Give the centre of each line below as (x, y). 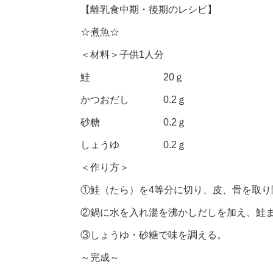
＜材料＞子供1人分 (122, 54)
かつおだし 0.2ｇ (133, 99)
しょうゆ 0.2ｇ (133, 144)
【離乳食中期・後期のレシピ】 (149, 9)
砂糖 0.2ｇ (133, 122)
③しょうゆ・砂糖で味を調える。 (154, 235)
